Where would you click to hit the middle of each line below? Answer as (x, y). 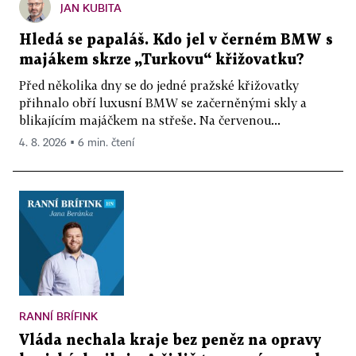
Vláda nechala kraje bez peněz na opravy (170, 340)
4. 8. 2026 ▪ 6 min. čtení (77, 143)
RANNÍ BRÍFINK (58, 315)
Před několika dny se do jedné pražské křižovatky (159, 85)
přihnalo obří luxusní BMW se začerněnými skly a (163, 102)
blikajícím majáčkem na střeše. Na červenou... (150, 120)
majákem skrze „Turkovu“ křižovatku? (162, 60)
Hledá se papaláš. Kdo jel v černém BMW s (176, 40)
